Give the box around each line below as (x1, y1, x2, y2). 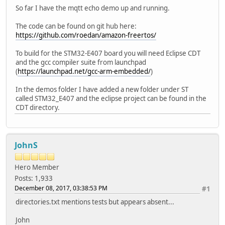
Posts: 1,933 (15, 173, 53, 183)
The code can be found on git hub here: (16, 21, 137, 31)
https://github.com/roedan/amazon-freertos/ (16, 30, 156, 40)
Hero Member (15, 162, 59, 172)
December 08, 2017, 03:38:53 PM (15, 183, 107, 192)
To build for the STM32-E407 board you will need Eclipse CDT (16, 48, 200, 58)
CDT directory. (16, 102, 60, 112)
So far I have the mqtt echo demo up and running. (16, 3, 170, 13)
